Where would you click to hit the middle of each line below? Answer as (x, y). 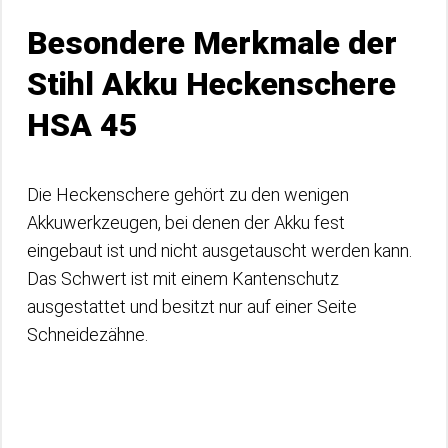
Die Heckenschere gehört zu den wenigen (188, 194)
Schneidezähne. (89, 334)
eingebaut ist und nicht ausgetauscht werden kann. (219, 250)
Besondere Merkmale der (212, 43)
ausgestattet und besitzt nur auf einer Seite (192, 306)
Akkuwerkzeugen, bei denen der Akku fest (186, 222)
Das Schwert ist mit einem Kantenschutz (183, 278)
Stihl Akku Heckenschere (211, 84)
